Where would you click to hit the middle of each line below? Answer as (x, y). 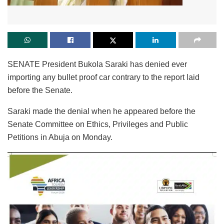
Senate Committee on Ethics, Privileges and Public (98, 124)
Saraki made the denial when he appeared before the (101, 111)
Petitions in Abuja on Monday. (60, 137)
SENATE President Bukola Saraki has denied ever (98, 64)
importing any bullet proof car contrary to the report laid (103, 77)
